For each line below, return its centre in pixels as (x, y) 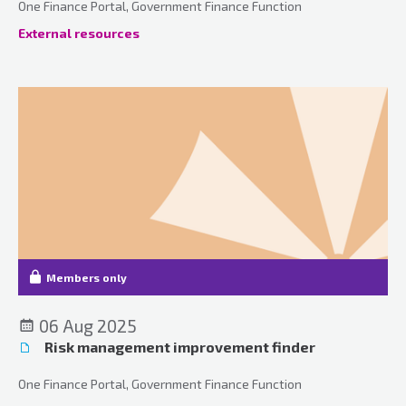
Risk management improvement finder (179, 346)
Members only (87, 277)
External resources (79, 33)
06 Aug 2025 (86, 325)
